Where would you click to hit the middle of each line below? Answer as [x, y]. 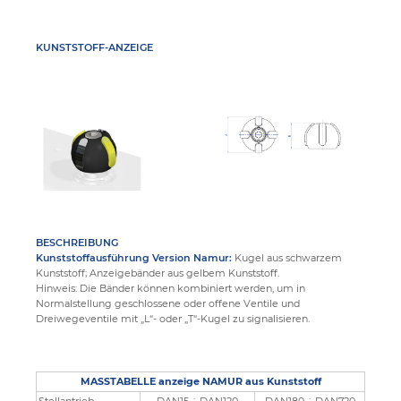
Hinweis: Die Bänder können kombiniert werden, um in [171, 289]
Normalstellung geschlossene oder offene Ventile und [168, 304]
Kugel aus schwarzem [288, 258]
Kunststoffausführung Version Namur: [135, 258]
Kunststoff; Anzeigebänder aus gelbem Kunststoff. [158, 273]
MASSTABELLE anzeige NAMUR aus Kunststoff [200, 382]
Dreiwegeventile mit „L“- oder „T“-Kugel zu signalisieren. [173, 319]
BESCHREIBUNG [77, 243]
